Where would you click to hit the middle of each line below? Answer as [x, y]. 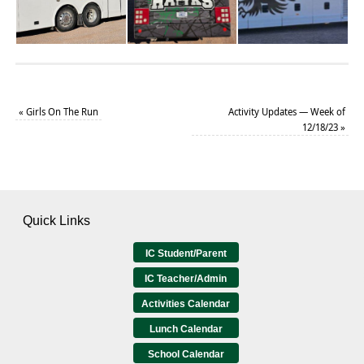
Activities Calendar [186, 304]
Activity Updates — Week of [287, 112]
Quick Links [56, 221]
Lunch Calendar [186, 329]
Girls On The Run [61, 112]
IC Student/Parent [186, 254]
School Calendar [186, 355]
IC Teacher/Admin [186, 279]
